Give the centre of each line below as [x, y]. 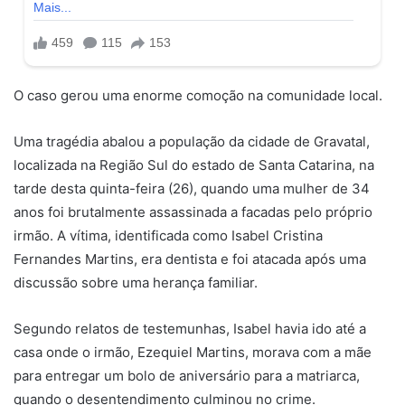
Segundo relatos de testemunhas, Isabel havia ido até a [190, 328]
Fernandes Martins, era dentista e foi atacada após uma [190, 259]
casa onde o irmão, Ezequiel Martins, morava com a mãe [193, 352]
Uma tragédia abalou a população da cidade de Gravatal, [192, 141]
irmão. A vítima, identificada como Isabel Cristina [168, 235]
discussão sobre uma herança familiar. [136, 282]
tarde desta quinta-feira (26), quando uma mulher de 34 [192, 188]
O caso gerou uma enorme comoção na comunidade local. [198, 95]
